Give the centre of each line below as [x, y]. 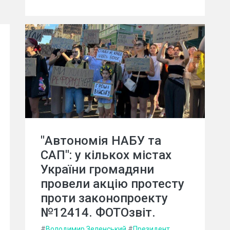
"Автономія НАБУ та [101, 141]
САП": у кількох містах [106, 155]
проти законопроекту [104, 198]
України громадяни [97, 170]
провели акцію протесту [112, 184]
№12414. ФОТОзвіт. [98, 213]
